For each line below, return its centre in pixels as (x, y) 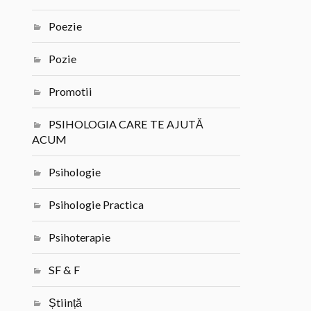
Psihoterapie (80, 237)
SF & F (65, 270)
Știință (66, 303)
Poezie (66, 26)
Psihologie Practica (96, 205)
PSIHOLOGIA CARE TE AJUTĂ (126, 124)
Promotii (71, 92)
